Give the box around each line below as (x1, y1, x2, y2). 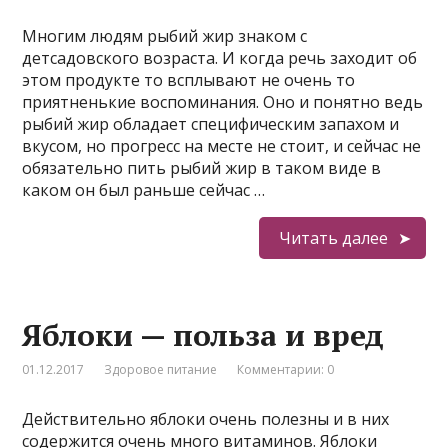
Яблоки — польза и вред (22, 315, 385, 355)
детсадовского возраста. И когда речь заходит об (22, 47, 418, 69)
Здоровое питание (104, 361, 218, 378)
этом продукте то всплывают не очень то (22, 69, 356, 91)
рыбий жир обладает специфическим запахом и (22, 113, 400, 135)
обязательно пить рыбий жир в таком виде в (22, 157, 382, 179)
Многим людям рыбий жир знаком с (22, 25, 308, 47)
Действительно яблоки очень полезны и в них (22, 408, 390, 430)
